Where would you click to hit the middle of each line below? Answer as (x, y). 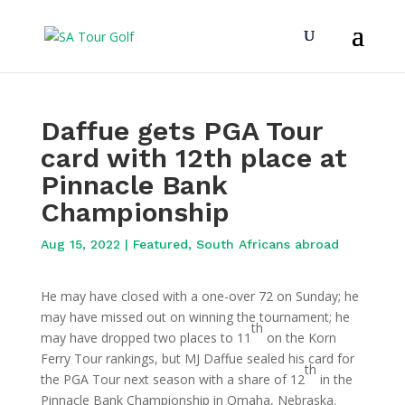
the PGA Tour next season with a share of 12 (172, 379)
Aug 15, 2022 (80, 244)
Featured (160, 244)
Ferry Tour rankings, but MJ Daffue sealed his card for (197, 358)
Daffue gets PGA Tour (181, 131)
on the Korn (299, 338)
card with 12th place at (193, 158)
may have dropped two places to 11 (146, 338)
